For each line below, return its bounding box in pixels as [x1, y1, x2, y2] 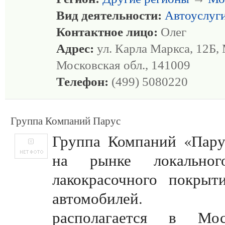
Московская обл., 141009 [56, 58, 190, 72]
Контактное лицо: [56, 25, 158, 39]
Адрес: [56, 42, 94, 55]
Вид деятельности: [56, 9, 162, 22]
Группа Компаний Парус [11, 115, 121, 127]
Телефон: [56, 75, 108, 88]
